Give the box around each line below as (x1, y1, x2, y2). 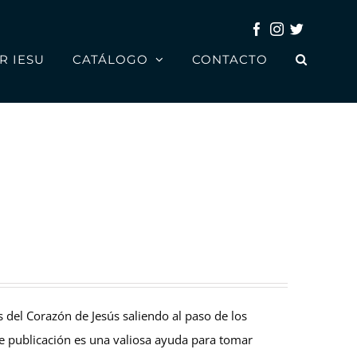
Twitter (303, 15, 343, 29)
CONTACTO (192, 51, 268, 67)
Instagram (283, 15, 339, 29)
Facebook (263, 15, 318, 29)
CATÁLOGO (73, 51, 148, 67)
